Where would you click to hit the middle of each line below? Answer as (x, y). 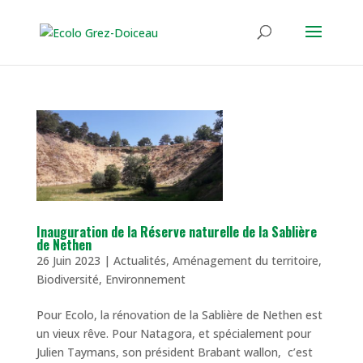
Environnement (145, 279)
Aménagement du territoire (245, 260)
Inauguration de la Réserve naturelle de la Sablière (176, 231)
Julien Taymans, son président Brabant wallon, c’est (174, 352)
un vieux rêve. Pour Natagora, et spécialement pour (173, 333)
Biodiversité (67, 279)
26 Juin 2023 (68, 260)
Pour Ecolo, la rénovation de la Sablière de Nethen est (179, 314)
